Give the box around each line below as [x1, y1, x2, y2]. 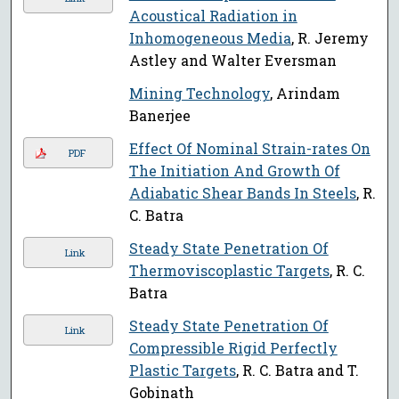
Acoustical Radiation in [128, 6, 297, 26]
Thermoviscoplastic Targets [128, 261, 330, 281]
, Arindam [269, 84, 340, 103]
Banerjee [128, 106, 191, 126]
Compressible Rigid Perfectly [128, 338, 338, 358]
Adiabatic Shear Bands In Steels [128, 183, 356, 203]
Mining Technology [128, 84, 270, 103]
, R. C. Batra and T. [235, 361, 359, 380]
